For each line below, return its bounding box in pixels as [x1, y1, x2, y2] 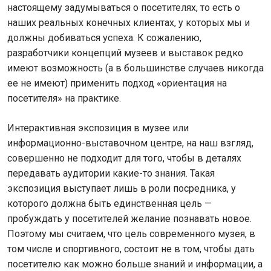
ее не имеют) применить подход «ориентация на [7, 77, 227, 89]
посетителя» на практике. [7, 93, 121, 104]
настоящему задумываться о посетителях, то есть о [7, 2, 240, 13]
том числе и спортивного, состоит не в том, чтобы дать [7, 243, 255, 255]
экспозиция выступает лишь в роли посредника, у [7, 183, 236, 194]
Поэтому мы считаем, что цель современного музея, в [7, 228, 255, 240]
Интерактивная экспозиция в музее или [7, 122, 189, 134]
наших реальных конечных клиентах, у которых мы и [7, 17, 250, 28]
